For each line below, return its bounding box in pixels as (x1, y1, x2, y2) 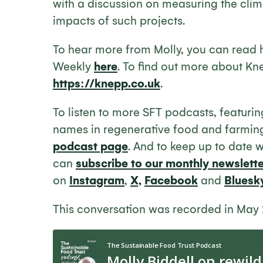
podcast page (53, 140, 128, 153)
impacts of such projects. (53, 14, 185, 28)
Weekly (53, 60, 94, 73)
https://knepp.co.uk (53, 77, 160, 90)
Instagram (69, 174, 124, 187)
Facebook (144, 174, 198, 187)
